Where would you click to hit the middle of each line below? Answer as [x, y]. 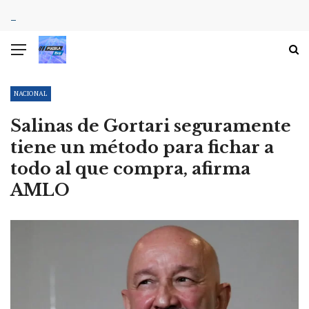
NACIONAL [31, 93]
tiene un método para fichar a [142, 147]
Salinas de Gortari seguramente [151, 126]
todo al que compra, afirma [130, 169]
